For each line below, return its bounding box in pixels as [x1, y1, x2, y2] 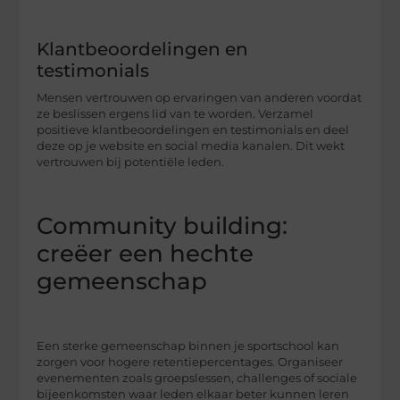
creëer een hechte [37, 238, 254, 268]
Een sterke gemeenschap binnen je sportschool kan [37, 339, 340, 354]
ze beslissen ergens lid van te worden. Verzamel [37, 106, 314, 121]
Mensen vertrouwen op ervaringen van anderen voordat [37, 90, 362, 104]
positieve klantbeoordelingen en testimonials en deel [37, 122, 350, 137]
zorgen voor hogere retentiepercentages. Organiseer [37, 355, 344, 370]
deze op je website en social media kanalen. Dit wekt [37, 138, 346, 153]
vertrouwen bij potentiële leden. [37, 154, 225, 169]
